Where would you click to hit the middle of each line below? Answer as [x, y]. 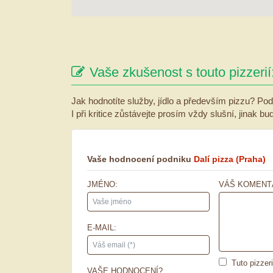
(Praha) [251, 159]
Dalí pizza [214, 159]
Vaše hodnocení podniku [140, 159]
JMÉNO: [102, 184]
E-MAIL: [102, 227]
